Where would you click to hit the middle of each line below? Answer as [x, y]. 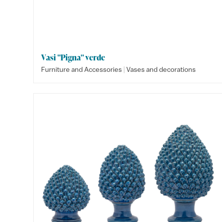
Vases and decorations [161, 69]
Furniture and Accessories [82, 69]
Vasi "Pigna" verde [73, 57]
